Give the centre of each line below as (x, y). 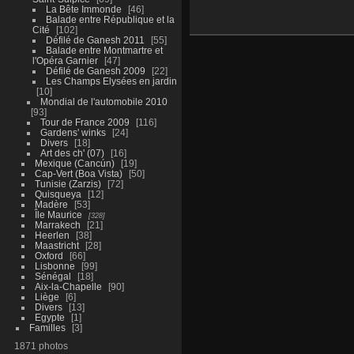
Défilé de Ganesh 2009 (95, 70)
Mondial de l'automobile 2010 (104, 101)
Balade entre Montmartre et (104, 50)
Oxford (49, 255)
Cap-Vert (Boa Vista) (78, 173)
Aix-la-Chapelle (68, 286)
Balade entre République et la (110, 19)
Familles (47, 327)
